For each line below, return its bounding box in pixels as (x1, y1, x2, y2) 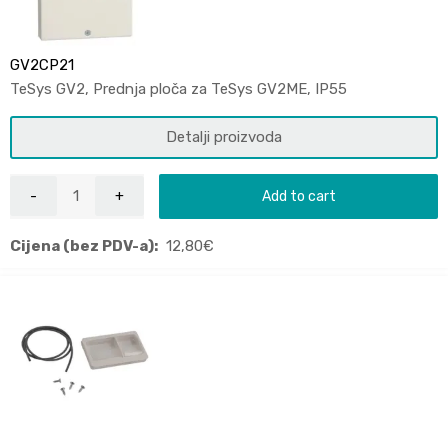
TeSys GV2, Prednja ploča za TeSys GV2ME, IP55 (10, 79, 347, 98)
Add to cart (261, 187, 336, 204)
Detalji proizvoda (166, 127, 282, 146)
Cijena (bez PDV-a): (10, 236, 158, 255)
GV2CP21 (10, 55, 74, 74)
